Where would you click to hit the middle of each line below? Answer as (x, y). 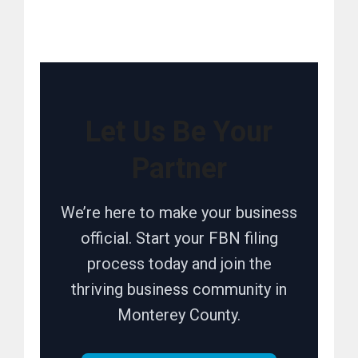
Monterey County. (179, 315)
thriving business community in (179, 290)
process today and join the (179, 264)
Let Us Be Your (179, 132)
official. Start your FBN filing (179, 239)
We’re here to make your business (179, 213)
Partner (179, 169)
